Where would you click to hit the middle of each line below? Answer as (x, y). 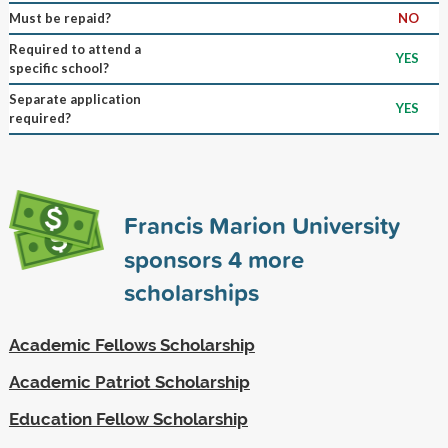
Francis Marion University (261, 224)
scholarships (191, 291)
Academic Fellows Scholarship (131, 344)
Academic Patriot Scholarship (129, 381)
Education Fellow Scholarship (128, 418)
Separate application (74, 98)
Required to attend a (74, 48)
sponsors (175, 258)
